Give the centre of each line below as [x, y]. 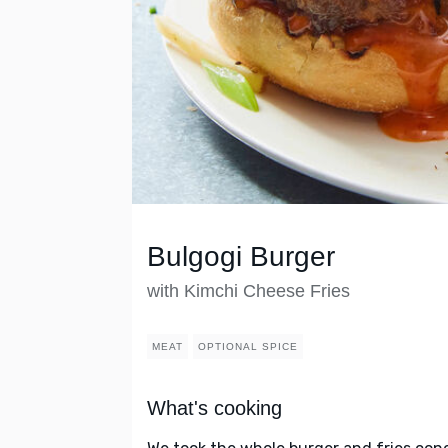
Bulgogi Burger [241, 257]
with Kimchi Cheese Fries [248, 291]
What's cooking [214, 408]
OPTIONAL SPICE [248, 347]
